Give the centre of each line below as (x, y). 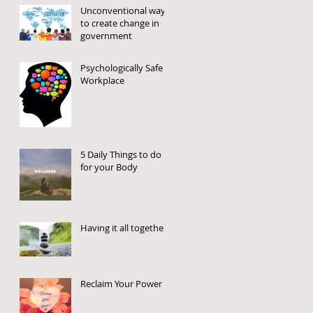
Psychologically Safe (122, 67)
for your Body (109, 167)
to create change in (120, 23)
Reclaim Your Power (121, 283)
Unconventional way (123, 10)
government (106, 35)
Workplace (102, 80)
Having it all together (124, 227)
